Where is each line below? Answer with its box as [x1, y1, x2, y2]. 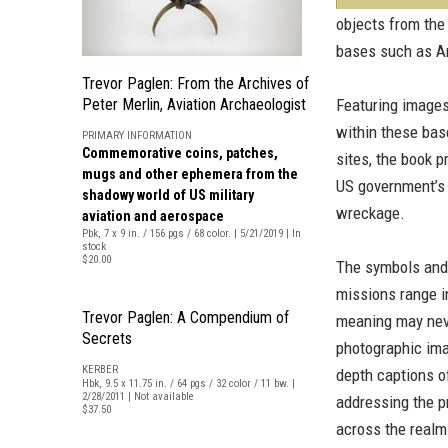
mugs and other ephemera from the [82, 166, 298, 182]
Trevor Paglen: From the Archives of [82, 74, 309, 93]
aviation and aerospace [82, 208, 224, 224]
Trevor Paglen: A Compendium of [82, 308, 289, 327]
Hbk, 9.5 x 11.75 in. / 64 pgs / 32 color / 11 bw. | [82, 377, 295, 390]
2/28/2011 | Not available [82, 390, 194, 403]
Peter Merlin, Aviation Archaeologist [82, 95, 306, 114]
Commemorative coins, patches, [82, 145, 278, 161]
